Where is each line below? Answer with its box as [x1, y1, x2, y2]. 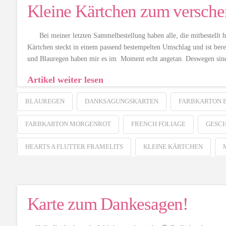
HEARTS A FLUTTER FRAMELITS [25, 143, 123, 151]
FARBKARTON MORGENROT [25, 120, 111, 128]
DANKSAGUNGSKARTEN [84, 97, 158, 105]
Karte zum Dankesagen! [27, 194, 188, 214]
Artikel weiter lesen [27, 74, 103, 85]
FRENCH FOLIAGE [131, 120, 186, 128]
